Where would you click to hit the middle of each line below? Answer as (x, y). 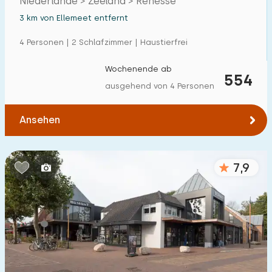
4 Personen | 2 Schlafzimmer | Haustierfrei (104, 42)
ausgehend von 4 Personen (160, 86)
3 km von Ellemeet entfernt (74, 18)
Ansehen (40, 120)
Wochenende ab (138, 69)
